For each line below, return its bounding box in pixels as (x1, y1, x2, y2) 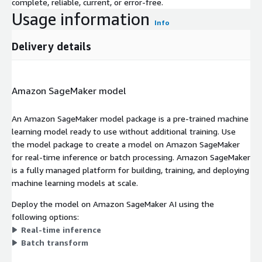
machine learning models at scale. (12, 177, 138, 188)
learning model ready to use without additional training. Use (12, 126, 236, 136)
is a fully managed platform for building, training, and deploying (12, 164, 249, 175)
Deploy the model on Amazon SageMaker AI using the (12, 198, 214, 209)
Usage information (12, 9, 150, 29)
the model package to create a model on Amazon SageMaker (12, 139, 240, 149)
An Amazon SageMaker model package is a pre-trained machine (12, 113, 249, 123)
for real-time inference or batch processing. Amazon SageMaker (12, 151, 250, 162)
